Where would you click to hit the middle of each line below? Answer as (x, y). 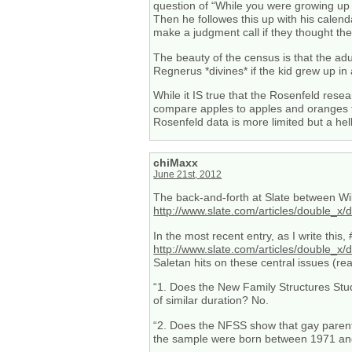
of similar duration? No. (211, 301)
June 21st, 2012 (188, 175)
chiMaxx (176, 163)
